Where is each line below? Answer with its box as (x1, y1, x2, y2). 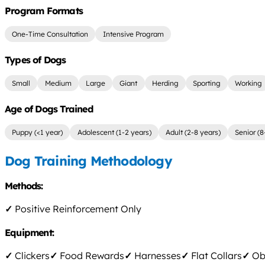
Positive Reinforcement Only (12, 203, 141, 215)
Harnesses (132, 250, 181, 262)
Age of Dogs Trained (5, 102, 93, 115)
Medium (44, 79, 72, 88)
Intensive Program (102, 30, 164, 39)
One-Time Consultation (12, 30, 89, 39)
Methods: (5, 180, 46, 192)
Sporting (193, 79, 221, 88)
